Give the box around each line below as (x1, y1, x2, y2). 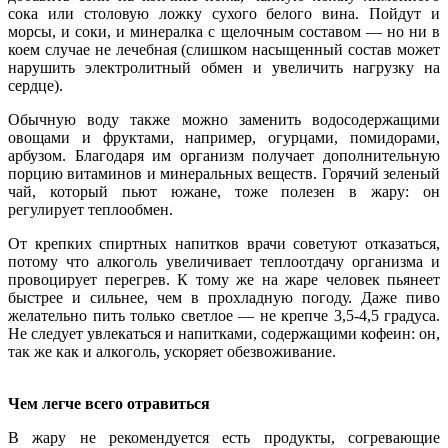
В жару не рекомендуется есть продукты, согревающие (8, 428, 440, 446)
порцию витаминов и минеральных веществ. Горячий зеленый (8, 164, 440, 182)
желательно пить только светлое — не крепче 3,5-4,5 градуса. (8, 306, 440, 324)
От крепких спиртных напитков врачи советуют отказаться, (8, 234, 440, 252)
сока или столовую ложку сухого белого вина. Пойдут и (8, 4, 440, 22)
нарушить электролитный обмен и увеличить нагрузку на (8, 58, 440, 76)
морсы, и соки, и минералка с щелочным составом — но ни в (8, 22, 440, 40)
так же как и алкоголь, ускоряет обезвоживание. (8, 342, 336, 360)
